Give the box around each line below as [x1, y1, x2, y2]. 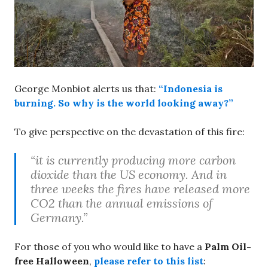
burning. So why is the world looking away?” [14, 96, 233, 109]
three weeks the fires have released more [31, 181, 250, 196]
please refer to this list [94, 254, 203, 267]
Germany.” [31, 209, 87, 225]
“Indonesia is [159, 82, 223, 95]
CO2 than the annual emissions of [31, 195, 213, 211]
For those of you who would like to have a [14, 240, 205, 252]
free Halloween [14, 254, 89, 267]
